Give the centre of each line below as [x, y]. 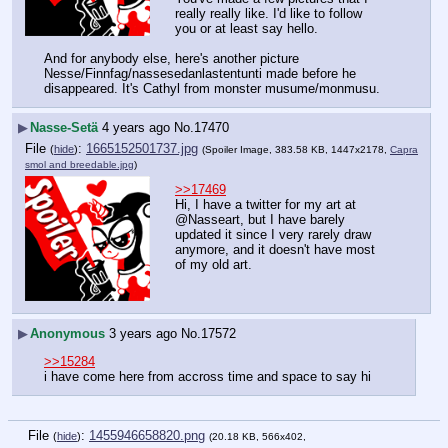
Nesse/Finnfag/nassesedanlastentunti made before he [200, 74]
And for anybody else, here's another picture [171, 59]
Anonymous [67, 334]
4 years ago [136, 127]
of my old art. [213, 265]
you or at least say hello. [246, 29]
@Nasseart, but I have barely [260, 220]
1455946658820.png [147, 436]
